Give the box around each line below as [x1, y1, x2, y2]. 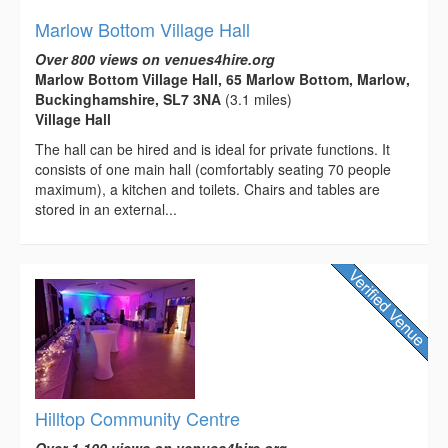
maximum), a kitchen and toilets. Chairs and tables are [35, 178, 380, 199]
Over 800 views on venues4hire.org [35, 48, 275, 69]
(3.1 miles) [221, 88, 292, 109]
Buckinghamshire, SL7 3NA [35, 88, 221, 109]
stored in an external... [35, 198, 177, 219]
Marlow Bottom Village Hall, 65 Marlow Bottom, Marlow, [35, 68, 410, 89]
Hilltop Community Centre [35, 404, 240, 431]
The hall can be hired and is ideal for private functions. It [35, 138, 390, 159]
